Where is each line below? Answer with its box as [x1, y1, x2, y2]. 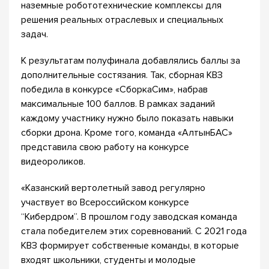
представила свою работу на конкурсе [21, 141, 189, 153]
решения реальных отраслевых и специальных [21, 14, 223, 26]
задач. [21, 28, 48, 40]
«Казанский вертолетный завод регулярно [21, 182, 205, 194]
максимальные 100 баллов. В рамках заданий [21, 98, 215, 110]
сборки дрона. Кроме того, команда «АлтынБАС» [21, 127, 232, 139]
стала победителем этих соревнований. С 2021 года [21, 225, 247, 237]
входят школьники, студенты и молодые [21, 254, 196, 266]
